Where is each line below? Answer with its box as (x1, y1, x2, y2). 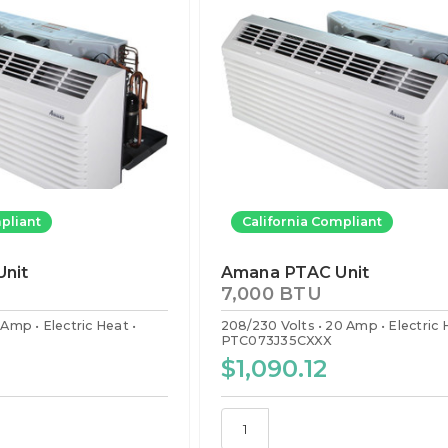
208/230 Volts (220, 317, 315, 333)
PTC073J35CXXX (220, 332, 331, 348)
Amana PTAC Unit (220, 262, 370, 283)
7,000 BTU (220, 282, 322, 305)
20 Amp (325, 317, 378, 333)
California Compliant (241, 213, 382, 229)
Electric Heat (42, 317, 129, 333)
